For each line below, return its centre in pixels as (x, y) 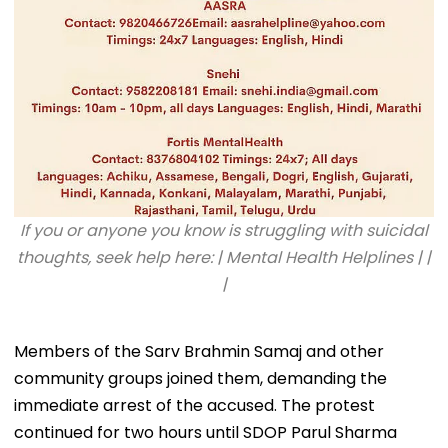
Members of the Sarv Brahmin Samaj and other (199, 351)
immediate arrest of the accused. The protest (194, 405)
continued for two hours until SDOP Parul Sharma (205, 432)
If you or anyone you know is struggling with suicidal (224, 230)
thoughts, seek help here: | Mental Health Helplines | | (224, 257)
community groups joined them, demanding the (200, 378)
